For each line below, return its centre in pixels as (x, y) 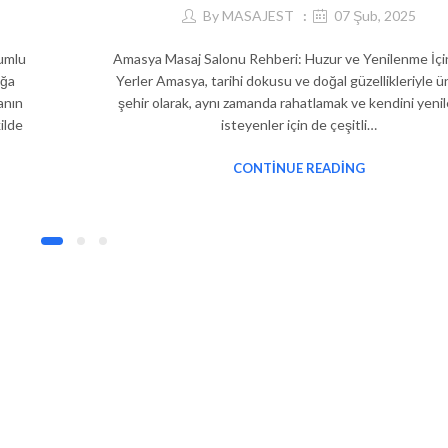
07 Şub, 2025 (375, 15)
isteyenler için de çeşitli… (299, 124)
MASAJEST (258, 15)
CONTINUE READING (299, 167)
